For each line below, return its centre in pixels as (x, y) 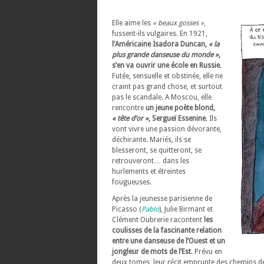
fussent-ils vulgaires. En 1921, (160, 34)
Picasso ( (127, 209)
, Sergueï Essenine (177, 118)
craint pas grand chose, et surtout (167, 87)
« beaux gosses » (178, 23)
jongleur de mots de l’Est (151, 252)
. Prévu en (207, 252)
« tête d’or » (130, 118)
